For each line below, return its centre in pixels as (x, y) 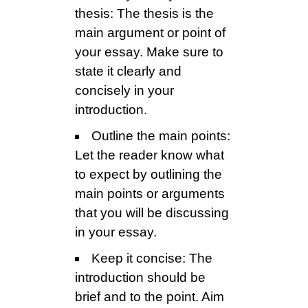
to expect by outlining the (148, 175)
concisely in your (124, 91)
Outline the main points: (161, 136)
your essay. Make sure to (149, 52)
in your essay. (116, 232)
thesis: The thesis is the (144, 14)
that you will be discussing (152, 213)
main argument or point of (150, 33)
